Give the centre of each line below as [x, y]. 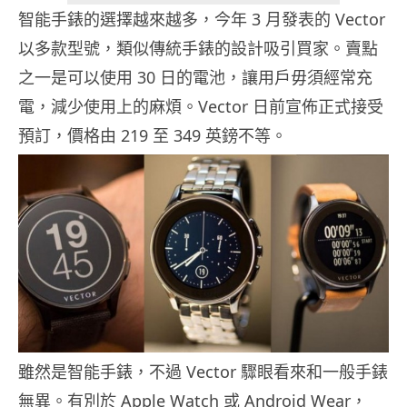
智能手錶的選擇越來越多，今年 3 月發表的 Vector [202, 20]
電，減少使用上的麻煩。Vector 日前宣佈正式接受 [201, 107]
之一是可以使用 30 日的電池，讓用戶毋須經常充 [195, 78]
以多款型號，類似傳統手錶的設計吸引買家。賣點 [198, 49]
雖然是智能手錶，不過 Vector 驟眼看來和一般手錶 [203, 371]
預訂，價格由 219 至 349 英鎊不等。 [153, 136]
